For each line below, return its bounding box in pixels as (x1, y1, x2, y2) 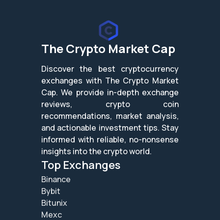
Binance (41, 173, 71, 185)
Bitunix (41, 197, 67, 208)
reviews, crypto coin (41, 98, 179, 110)
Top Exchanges (41, 157, 120, 172)
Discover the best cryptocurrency (41, 63, 179, 74)
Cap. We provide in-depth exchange (41, 86, 179, 98)
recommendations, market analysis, (41, 110, 179, 121)
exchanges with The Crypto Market (41, 75, 179, 86)
